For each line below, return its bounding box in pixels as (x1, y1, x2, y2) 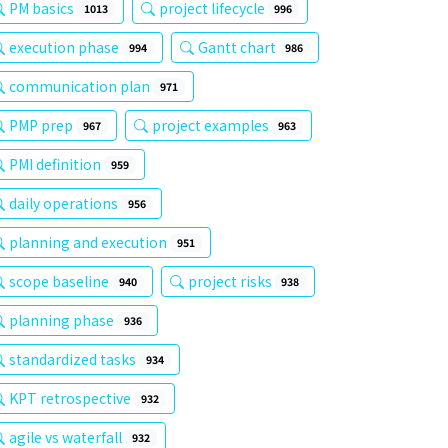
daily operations (9, 193, 121, 213)
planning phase (9, 310, 117, 330)
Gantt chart (197, 37, 279, 57)
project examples (151, 115, 272, 135)
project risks (187, 271, 275, 291)
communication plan (9, 76, 153, 96)
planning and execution (9, 232, 170, 252)
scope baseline (9, 271, 112, 291)
